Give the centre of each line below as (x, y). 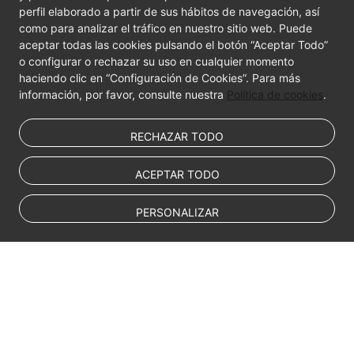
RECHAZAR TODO (177, 136)
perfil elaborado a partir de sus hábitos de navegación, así (169, 11)
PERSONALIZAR (177, 212)
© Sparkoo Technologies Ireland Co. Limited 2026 (173, 346)
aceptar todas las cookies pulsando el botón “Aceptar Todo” (173, 45)
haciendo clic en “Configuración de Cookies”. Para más (160, 78)
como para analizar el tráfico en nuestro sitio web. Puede (166, 28)
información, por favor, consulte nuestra (123, 94)
